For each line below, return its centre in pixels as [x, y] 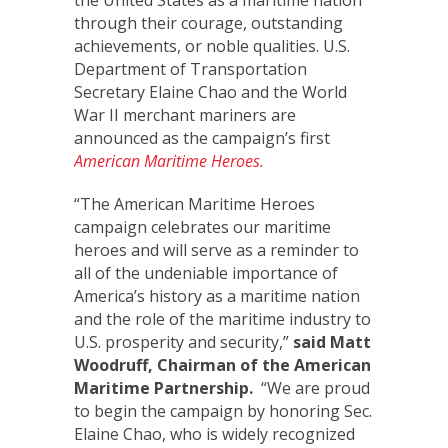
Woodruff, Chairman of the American [222, 365]
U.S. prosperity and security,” [181, 342]
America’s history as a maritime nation [217, 296]
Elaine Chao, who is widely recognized [214, 434]
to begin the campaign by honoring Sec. [223, 411]
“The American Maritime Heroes [194, 204]
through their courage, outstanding [208, 23]
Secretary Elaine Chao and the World [210, 92]
